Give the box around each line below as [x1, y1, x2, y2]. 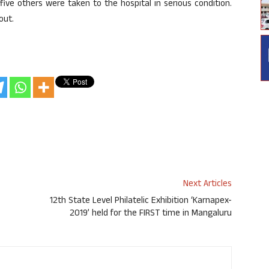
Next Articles [183, 177, 232, 193]
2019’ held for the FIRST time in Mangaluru [70, 207, 232, 222]
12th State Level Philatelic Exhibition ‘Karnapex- [50, 194, 232, 210]
